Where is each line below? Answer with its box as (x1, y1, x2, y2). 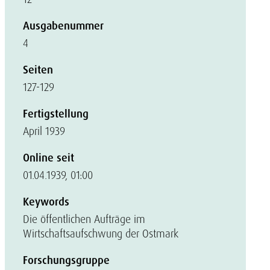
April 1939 (23, 124, 65, 138)
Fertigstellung (23, 107, 89, 121)
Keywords (23, 195, 69, 209)
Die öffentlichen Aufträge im (23, 212, 145, 226)
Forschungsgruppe (23, 253, 110, 268)
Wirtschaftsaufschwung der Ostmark (23, 227, 178, 240)
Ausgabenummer (23, 19, 104, 33)
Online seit (23, 151, 74, 165)
